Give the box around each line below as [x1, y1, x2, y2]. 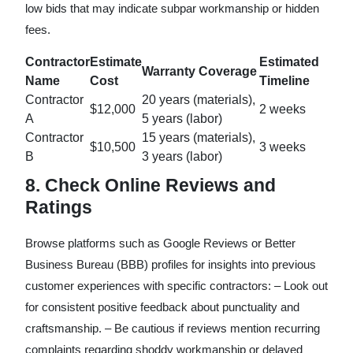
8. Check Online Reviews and [25, 175, 276, 195]
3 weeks [259, 140, 306, 154]
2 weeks [259, 102, 306, 116]
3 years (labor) [142, 150, 222, 163]
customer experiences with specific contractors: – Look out [25, 279, 328, 292]
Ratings [25, 197, 92, 217]
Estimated [259, 55, 319, 69]
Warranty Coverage [142, 65, 257, 78]
